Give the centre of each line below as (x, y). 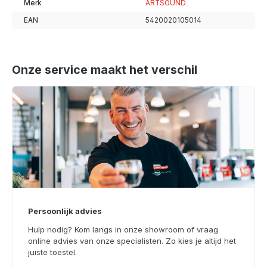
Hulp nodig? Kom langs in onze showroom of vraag (123, 230)
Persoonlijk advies (65, 211)
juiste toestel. (52, 252)
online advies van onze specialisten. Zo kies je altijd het (132, 241)
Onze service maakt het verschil (105, 69)
